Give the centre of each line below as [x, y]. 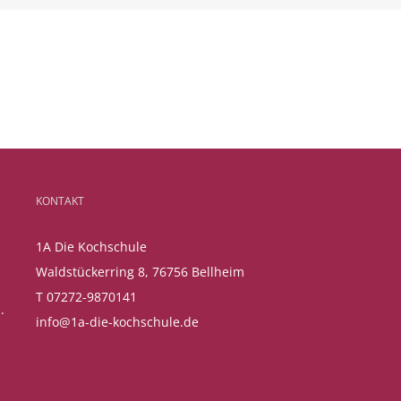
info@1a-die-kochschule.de [117, 322]
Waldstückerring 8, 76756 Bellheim [140, 272]
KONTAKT [60, 201]
